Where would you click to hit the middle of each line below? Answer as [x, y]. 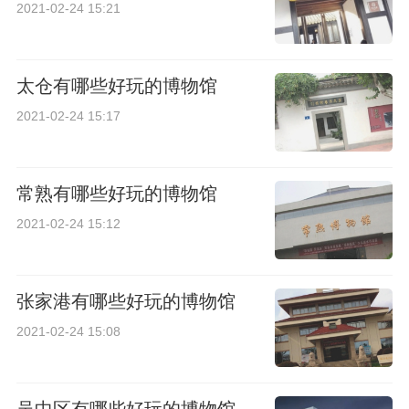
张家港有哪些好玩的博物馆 [126, 302]
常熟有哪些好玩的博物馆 [116, 194]
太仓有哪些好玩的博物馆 [116, 86]
